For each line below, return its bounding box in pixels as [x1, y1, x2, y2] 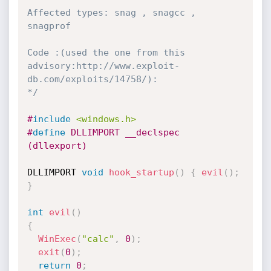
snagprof [27, 21, 71, 31]
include [32, 114, 71, 125]
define [32, 127, 65, 138]
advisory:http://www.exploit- [27, 60, 180, 71]
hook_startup [108, 167, 174, 178]
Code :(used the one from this [27, 47, 185, 58]
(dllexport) [27, 140, 87, 151]
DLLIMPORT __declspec [65, 127, 180, 138]
